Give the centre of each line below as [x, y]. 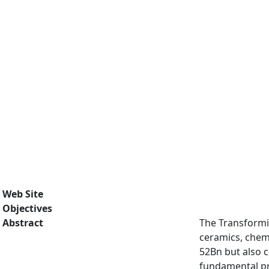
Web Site [23, 194]
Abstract [23, 223]
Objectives [27, 208]
